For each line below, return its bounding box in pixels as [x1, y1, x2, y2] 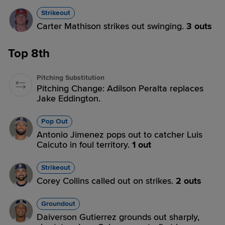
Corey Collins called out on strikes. [37, 175, 176, 186]
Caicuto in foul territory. [37, 139, 132, 150]
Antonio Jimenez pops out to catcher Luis [37, 129, 202, 140]
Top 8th [8, 46, 50, 61]
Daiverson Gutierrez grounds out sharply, [37, 211, 199, 222]
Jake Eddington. [37, 93, 100, 104]
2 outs [176, 175, 201, 186]
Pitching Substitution [37, 73, 104, 82]
